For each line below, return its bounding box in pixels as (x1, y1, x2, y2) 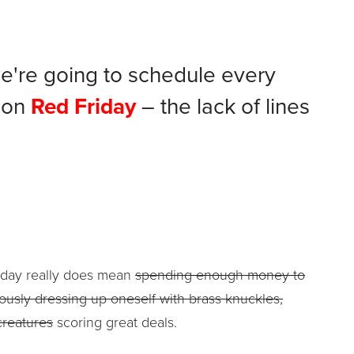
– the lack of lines (136, 92, 310, 120)
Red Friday (31, 92, 136, 120)
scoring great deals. (53, 313, 177, 331)
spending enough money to (135, 265, 305, 284)
